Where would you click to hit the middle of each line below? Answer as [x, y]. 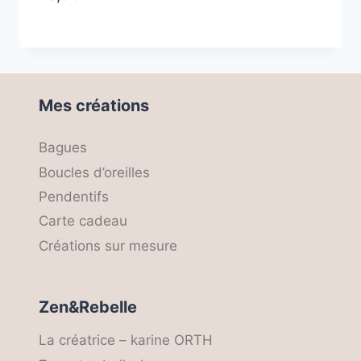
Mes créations [94, 105]
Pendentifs [74, 197]
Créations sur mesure [108, 245]
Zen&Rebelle [88, 307]
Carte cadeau [83, 221]
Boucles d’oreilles [94, 172]
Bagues [63, 148]
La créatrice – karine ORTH [126, 340]
